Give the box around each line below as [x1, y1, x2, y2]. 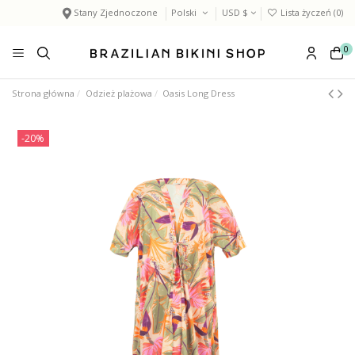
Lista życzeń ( [278, 6, 336, 19]
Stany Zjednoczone [74, 6, 158, 19]
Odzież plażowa [85, 87, 152, 100]
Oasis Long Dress [162, 87, 235, 100]
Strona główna [12, 87, 74, 100]
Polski [171, 6, 200, 19]
